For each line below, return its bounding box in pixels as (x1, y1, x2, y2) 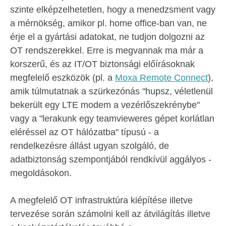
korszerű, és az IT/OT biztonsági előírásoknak (10, 59, 195, 69)
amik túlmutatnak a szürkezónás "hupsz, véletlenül (10, 86, 213, 96)
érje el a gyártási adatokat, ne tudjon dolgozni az (10, 32, 205, 42)
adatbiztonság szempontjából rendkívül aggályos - (10, 154, 211, 164)
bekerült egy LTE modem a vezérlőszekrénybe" (10, 100, 200, 110)
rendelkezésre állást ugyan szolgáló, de (10, 141, 169, 151)
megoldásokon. (10, 168, 72, 178)
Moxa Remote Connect (115, 73, 208, 83)
